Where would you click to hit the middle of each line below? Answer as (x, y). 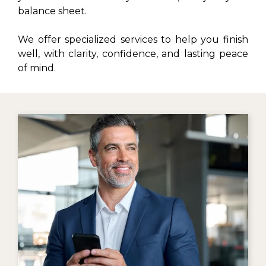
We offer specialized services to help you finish (133, 40)
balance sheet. (52, 11)
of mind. (37, 68)
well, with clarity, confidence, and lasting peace (133, 54)
